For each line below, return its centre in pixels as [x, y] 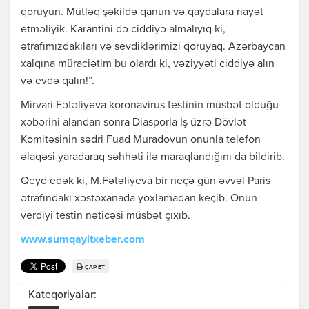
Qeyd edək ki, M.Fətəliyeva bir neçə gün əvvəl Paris [146, 182]
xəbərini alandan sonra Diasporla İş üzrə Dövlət [133, 123]
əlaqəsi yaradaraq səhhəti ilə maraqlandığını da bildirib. [153, 158]
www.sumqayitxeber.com [83, 240]
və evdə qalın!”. [58, 82]
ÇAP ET [95, 267]
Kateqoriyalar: [62, 296]
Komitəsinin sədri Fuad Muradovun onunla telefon [141, 140]
